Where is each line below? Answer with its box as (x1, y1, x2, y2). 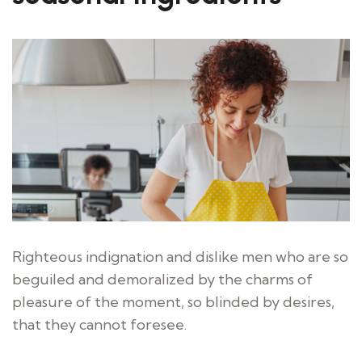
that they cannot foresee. (12, 314, 187, 334)
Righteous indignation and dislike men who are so (12, 246, 348, 266)
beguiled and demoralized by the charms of (12, 269, 313, 288)
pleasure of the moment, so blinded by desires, (12, 292, 335, 311)
